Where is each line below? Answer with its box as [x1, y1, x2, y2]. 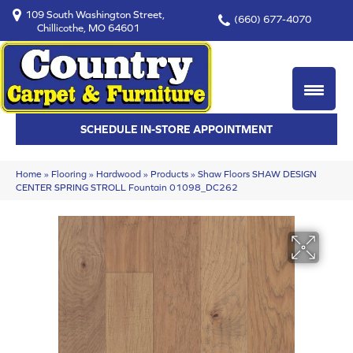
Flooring [51, 168, 87, 179]
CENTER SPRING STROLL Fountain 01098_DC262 [16, 181, 238, 192]
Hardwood [96, 168, 141, 179]
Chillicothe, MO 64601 [37, 22, 139, 34]
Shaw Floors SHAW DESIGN [198, 168, 317, 179]
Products [150, 168, 188, 179]
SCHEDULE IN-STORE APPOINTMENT [80, 122, 273, 136]
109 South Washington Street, [24, 8, 165, 20]
